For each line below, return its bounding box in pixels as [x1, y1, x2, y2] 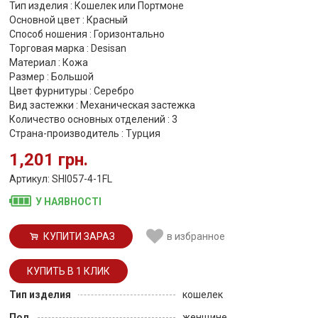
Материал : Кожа [9, 57, 88, 68]
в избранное [167, 231, 226, 242]
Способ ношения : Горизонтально [9, 28, 165, 40]
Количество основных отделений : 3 [9, 114, 177, 125]
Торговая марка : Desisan [9, 43, 126, 54]
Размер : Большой [9, 71, 94, 82]
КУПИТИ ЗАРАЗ [43, 231, 115, 242]
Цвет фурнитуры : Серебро [9, 85, 134, 97]
